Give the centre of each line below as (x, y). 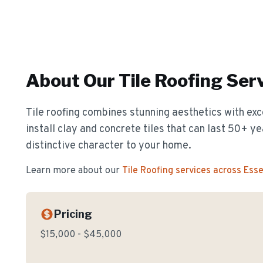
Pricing (73, 214)
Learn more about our (73, 171)
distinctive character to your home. (109, 146)
